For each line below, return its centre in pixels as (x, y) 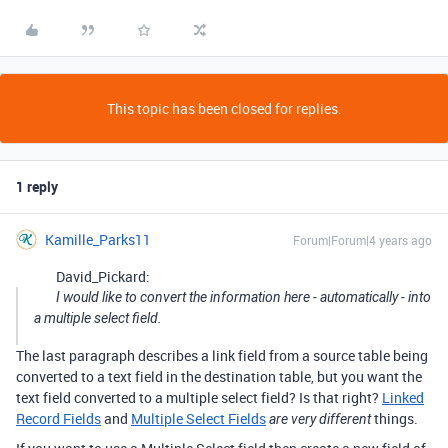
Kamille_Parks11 (98, 239)
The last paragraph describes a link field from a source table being (222, 355)
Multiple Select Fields (198, 418)
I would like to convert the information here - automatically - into (243, 297)
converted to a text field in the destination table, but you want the (219, 376)
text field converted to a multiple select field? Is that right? (199, 397)
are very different (320, 419)
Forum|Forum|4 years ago (362, 240)
